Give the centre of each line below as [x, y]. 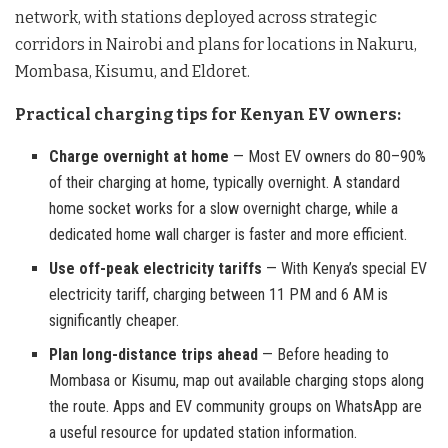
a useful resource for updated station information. [203, 432]
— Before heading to [324, 354]
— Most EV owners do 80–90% [328, 156]
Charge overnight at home [139, 156]
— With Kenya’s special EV [345, 268]
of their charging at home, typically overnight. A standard [225, 182]
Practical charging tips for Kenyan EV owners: [208, 114]
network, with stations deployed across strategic [196, 17]
